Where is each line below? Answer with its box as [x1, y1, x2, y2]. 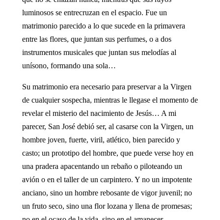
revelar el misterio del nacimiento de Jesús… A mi [22, 109, 176, 117]
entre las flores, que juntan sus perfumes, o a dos [22, 34, 171, 43]
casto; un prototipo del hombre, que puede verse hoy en [22, 148, 193, 157]
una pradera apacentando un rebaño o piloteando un [22, 162, 182, 170]
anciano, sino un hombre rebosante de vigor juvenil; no [22, 188, 192, 197]
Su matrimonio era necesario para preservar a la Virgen [22, 82, 192, 91]
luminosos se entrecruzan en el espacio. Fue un [22, 8, 167, 17]
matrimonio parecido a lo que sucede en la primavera [22, 21, 185, 30]
